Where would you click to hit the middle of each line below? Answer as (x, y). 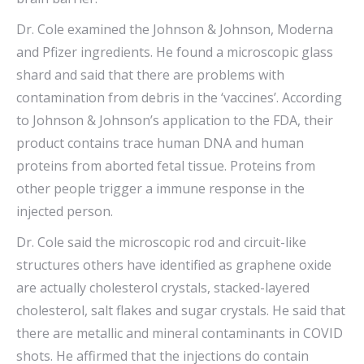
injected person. (65, 211)
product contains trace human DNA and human (160, 143)
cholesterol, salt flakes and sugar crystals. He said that (181, 310)
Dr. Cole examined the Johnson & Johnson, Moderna (175, 29)
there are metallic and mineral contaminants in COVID (180, 333)
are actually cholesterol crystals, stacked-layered (163, 288)
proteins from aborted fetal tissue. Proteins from (166, 166)
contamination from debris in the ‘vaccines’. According (179, 97)
